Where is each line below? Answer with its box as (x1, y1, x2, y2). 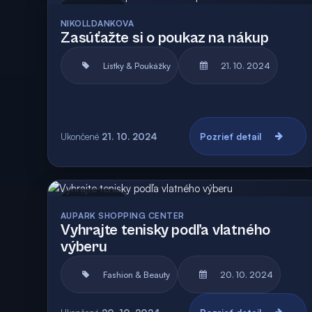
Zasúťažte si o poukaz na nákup (61, 29, 269, 47)
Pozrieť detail (199, 130, 261, 142)
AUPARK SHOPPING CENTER (61, 210, 185, 221)
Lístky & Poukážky (103, 60, 171, 71)
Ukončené (61, 130, 99, 142)
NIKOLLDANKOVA (61, 18, 134, 29)
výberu (61, 238, 107, 256)
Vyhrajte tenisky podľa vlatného (61, 221, 271, 239)
